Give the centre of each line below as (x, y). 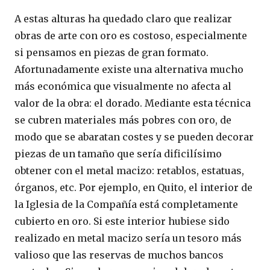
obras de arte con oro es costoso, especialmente (131, 36)
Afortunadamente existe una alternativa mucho (129, 70)
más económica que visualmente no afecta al (123, 86)
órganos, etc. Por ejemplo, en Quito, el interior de (133, 188)
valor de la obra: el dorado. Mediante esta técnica (133, 103)
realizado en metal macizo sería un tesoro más (128, 238)
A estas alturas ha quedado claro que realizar (123, 19)
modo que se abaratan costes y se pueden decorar (134, 137)
